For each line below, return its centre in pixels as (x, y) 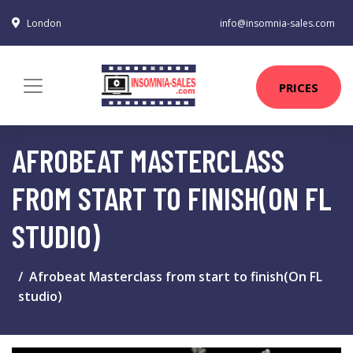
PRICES (299, 87)
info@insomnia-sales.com (277, 23)
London (44, 23)
